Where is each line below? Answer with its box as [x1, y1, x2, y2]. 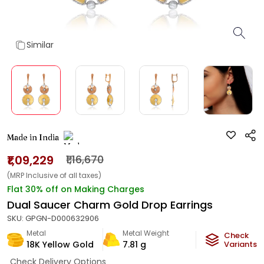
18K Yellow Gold [27, 239, 94, 250]
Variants [224, 239, 257, 250]
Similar [27, 39, 54, 51]
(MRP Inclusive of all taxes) [7, 170, 101, 180]
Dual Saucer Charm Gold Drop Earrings [7, 197, 213, 212]
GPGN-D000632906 [25, 213, 99, 224]
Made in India [7, 132, 59, 143]
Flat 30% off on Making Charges [7, 183, 144, 195]
